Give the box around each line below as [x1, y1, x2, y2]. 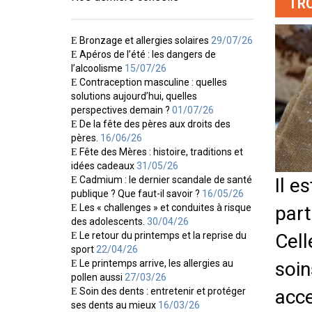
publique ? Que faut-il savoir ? [71, 187, 200, 199]
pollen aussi [71, 271, 123, 283]
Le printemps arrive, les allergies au [79, 257, 233, 269]
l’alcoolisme [71, 62, 123, 74]
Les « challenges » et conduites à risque [79, 201, 251, 213]
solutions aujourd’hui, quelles [71, 90, 197, 102]
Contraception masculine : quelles [79, 76, 227, 88]
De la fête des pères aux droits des [79, 118, 231, 130]
